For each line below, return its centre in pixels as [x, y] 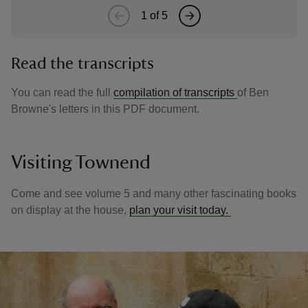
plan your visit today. [180, 210]
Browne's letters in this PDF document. [105, 109]
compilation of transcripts [175, 93]
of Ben [253, 93]
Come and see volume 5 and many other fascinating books [154, 194]
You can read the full [62, 93]
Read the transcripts [85, 64]
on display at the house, [70, 210]
